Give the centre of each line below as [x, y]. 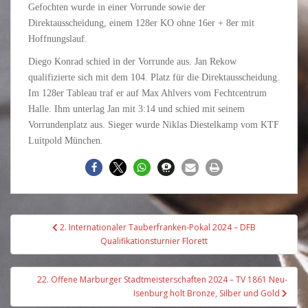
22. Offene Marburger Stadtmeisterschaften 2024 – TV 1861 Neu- [162, 279]
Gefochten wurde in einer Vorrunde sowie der [117, 7]
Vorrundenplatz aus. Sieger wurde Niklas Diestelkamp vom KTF [154, 124]
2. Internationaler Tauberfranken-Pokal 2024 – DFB [158, 227]
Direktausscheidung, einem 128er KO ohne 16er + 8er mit [141, 23]
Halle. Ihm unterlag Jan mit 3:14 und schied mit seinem [136, 109]
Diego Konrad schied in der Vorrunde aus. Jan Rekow [132, 61]
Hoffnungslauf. [58, 38]
